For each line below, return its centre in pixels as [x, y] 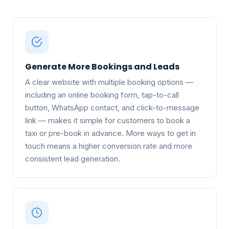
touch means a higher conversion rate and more [109, 146]
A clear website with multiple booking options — [109, 82]
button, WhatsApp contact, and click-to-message [112, 107]
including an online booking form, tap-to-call [102, 95]
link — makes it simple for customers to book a [108, 120]
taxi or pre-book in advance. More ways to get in [110, 133]
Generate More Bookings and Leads [102, 66]
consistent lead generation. [73, 158]
